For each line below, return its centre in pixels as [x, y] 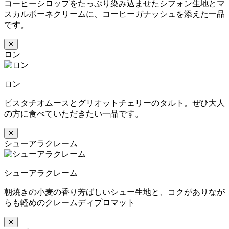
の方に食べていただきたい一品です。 [74, 113]
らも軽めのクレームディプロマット [70, 202]
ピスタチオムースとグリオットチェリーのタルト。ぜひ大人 [114, 103]
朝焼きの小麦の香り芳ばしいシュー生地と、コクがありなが [114, 192]
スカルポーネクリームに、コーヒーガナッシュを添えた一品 [114, 14]
